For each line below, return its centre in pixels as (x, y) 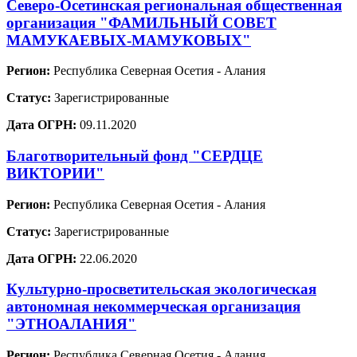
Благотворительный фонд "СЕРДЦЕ (135, 156)
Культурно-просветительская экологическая (161, 289)
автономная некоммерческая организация (153, 307)
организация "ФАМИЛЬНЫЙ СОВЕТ (141, 22)
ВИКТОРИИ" (55, 173)
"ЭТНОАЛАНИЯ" (71, 324)
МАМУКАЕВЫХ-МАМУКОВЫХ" (129, 40)
